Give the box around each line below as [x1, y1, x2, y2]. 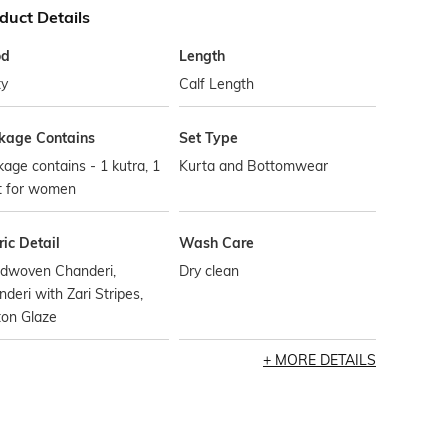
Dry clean [179, 262, 240, 280]
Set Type [179, 129, 239, 147]
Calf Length [179, 75, 255, 93]
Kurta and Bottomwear [179, 157, 329, 175]
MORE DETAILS [274, 351, 376, 369]
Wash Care [179, 234, 255, 252]
